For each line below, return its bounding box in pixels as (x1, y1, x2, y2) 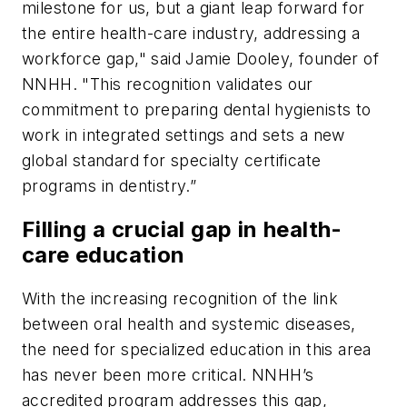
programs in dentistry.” (22, 176, 197, 196)
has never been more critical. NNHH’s (22, 365, 314, 385)
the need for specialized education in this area (22, 340, 372, 360)
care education (22, 242, 185, 269)
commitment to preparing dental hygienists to (22, 100, 372, 120)
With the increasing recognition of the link (22, 289, 339, 309)
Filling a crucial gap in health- (22, 216, 342, 243)
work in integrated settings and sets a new (22, 125, 345, 145)
